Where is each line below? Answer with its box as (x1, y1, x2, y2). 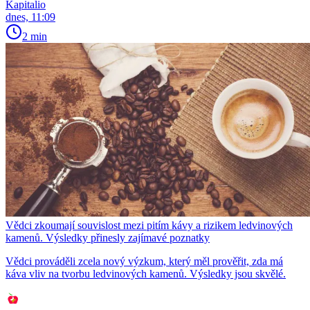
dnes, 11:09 (6, 10, 55, 23)
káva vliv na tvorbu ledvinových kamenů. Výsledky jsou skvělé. (6, 267, 286, 280)
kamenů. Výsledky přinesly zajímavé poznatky (6, 231, 210, 244)
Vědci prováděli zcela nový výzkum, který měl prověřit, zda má (6, 255, 283, 267)
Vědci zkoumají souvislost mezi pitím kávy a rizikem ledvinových (6, 219, 293, 231)
